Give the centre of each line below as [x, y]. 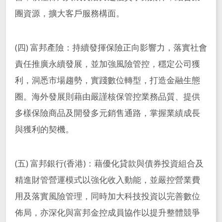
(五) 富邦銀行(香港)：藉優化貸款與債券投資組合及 [109, 163]
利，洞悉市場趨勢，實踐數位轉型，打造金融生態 [107, 80]
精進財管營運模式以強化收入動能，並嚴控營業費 [107, 179]
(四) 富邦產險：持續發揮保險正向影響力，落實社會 [111, 48]
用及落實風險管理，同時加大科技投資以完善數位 [107, 196]
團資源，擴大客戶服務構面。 [69, 13]
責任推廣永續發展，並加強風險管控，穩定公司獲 [107, 64]
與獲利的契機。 [44, 129]
